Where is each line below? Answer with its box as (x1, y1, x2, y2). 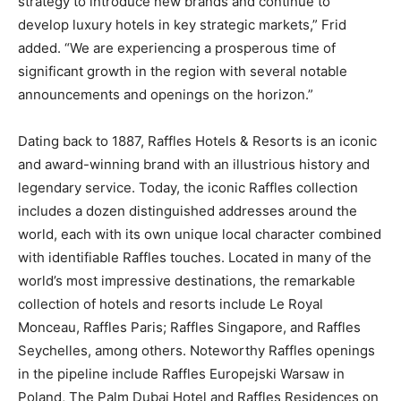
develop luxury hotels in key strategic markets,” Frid (18, 15, 346, 33)
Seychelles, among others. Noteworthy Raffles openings (18, 341, 375, 359)
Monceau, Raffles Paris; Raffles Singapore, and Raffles (18, 318, 361, 336)
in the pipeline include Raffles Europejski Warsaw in (18, 364, 345, 382)
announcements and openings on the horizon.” (18, 85, 313, 103)
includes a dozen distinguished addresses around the (18, 201, 357, 219)
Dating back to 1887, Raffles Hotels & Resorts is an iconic (18, 132, 377, 149)
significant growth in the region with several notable (18, 62, 347, 80)
